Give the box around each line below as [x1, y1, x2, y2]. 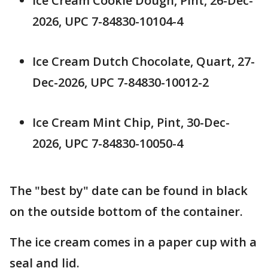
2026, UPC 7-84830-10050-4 [32, 135, 183, 152]
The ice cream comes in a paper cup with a [10, 234, 257, 251]
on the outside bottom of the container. [10, 203, 246, 220]
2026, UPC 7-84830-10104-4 [32, 13, 183, 30]
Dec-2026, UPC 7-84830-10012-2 [32, 74, 212, 91]
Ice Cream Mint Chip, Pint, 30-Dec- [32, 114, 230, 131]
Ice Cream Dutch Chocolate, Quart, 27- [32, 53, 255, 70]
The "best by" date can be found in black [10, 182, 248, 199]
